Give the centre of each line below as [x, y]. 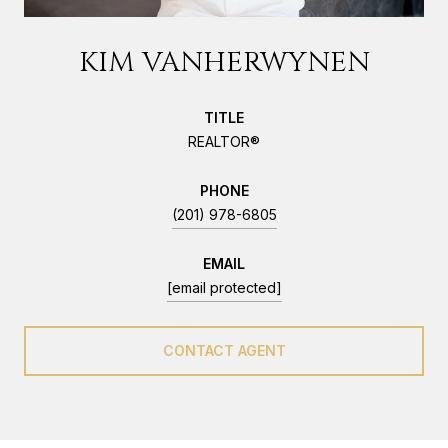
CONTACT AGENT [224, 350]
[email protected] [224, 287]
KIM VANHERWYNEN [224, 62]
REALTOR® [224, 141]
